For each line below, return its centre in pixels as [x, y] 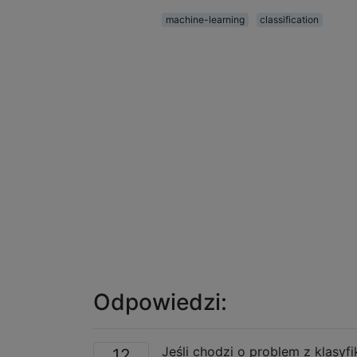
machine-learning [205, 19]
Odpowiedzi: [160, 302]
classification [290, 19]
